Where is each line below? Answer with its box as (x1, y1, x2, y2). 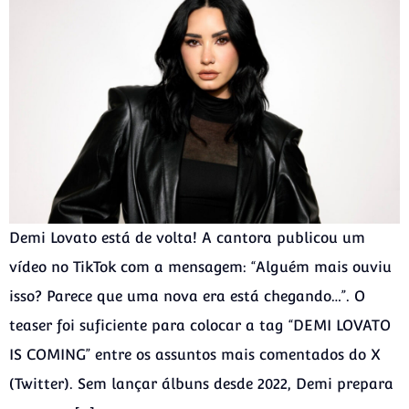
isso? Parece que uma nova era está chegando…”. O (9, 287, 365, 305)
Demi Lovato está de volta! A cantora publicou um (9, 228, 365, 246)
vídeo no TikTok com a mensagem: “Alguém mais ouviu (9, 257, 392, 276)
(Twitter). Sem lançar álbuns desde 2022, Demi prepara (9, 374, 393, 393)
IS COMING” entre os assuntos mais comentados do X (9, 345, 381, 363)
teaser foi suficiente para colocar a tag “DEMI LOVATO (9, 316, 391, 334)
